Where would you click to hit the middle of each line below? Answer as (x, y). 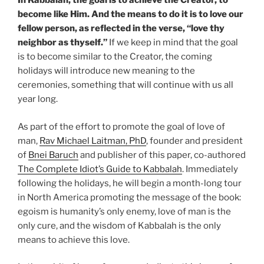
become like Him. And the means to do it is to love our (131, 14)
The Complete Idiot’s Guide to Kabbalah (100, 169)
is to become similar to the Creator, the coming (115, 57)
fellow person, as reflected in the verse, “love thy (121, 29)
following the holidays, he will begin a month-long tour (130, 183)
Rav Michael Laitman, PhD (93, 141)
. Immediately (210, 169)
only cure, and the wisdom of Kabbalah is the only (119, 225)
